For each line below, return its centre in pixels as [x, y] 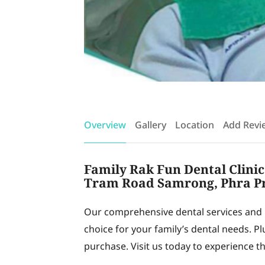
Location [195, 125]
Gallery [151, 125]
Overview [105, 125]
